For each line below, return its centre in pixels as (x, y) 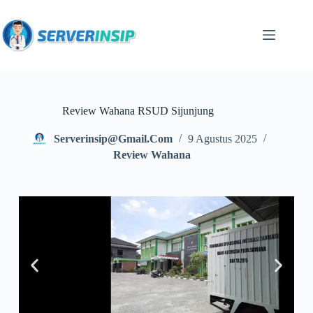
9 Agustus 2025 (223, 139)
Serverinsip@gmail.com (114, 139)
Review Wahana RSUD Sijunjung (138, 111)
